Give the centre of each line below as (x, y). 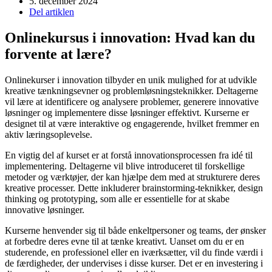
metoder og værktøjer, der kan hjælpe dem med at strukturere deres (132, 177)
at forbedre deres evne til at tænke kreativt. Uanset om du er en (124, 241)
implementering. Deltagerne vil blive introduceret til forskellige (125, 166)
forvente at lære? (58, 54)
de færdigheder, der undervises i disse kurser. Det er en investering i (134, 263)
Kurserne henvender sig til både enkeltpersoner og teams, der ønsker (135, 230)
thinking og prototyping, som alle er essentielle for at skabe (117, 199)
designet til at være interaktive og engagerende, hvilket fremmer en (132, 123)
